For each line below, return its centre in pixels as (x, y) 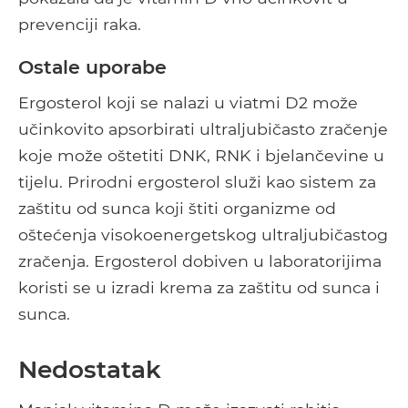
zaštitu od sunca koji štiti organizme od (177, 209)
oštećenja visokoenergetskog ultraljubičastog (203, 235)
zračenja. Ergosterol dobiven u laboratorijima (200, 261)
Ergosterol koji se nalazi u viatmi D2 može (188, 103)
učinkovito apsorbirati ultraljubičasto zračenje (203, 129)
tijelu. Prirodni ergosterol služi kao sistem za (197, 182)
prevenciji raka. (80, 25)
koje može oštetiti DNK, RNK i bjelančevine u (201, 156)
